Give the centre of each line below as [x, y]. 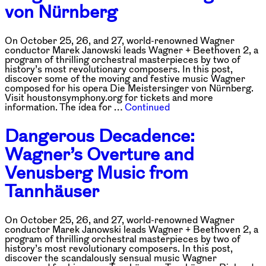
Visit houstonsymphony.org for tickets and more [109, 98]
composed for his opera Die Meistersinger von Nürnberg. [129, 88]
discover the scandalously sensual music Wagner [111, 257]
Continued [147, 107]
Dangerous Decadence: [100, 136]
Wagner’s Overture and [99, 154]
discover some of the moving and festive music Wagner [125, 79]
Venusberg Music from [96, 173]
